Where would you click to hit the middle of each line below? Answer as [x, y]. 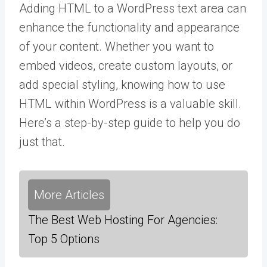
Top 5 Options [64, 239]
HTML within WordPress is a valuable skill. [130, 104]
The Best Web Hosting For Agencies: [123, 220]
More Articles [69, 195]
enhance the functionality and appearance [129, 28]
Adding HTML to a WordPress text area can [133, 9]
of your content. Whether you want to [117, 47]
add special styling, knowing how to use [122, 85]
